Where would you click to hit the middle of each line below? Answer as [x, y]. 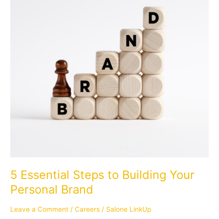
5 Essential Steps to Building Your [103, 175]
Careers [88, 209]
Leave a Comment [40, 209]
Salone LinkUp [129, 209]
